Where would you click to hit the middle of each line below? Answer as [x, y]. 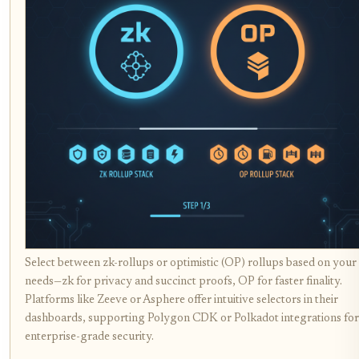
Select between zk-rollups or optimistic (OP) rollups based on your [191, 264]
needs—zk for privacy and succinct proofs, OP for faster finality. [184, 282]
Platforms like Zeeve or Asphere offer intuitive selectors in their [182, 301]
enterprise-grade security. [89, 337]
